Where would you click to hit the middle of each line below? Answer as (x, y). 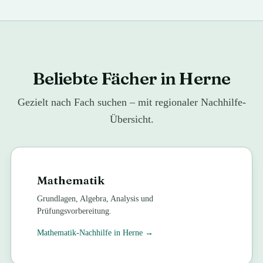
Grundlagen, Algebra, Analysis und (95, 199)
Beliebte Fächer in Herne (131, 78)
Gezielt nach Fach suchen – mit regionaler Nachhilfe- (131, 102)
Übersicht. (131, 119)
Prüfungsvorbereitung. (75, 211)
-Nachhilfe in (100, 233)
